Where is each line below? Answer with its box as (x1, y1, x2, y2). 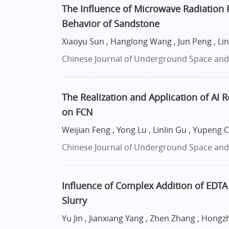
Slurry (61, 194, 87, 207)
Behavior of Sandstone (61, 17, 159, 30)
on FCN (61, 106, 93, 119)
